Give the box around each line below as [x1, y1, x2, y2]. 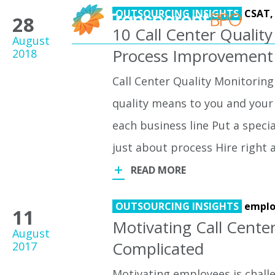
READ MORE [131, 163, 187, 177]
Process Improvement [112, 45, 274, 67]
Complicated [112, 238, 204, 260]
